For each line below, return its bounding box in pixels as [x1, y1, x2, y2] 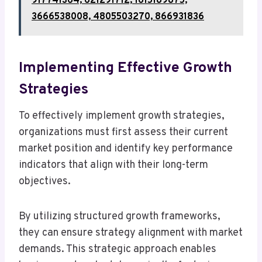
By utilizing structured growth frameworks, [19, 210, 220, 224]
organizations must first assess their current [19, 126, 228, 140]
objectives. [19, 175, 71, 189]
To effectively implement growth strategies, [19, 109, 225, 123]
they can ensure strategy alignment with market [19, 226, 243, 240]
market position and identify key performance [19, 142, 233, 156]
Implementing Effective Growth [19, 58, 232, 78]
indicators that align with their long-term [19, 158, 208, 173]
